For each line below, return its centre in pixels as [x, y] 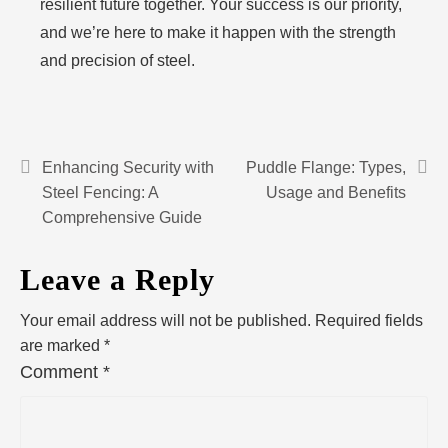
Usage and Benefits [336, 192]
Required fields [369, 320]
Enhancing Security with [128, 167]
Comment [61, 372]
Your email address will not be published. [165, 320]
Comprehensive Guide [122, 217]
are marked [62, 345]
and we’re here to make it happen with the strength [218, 32]
